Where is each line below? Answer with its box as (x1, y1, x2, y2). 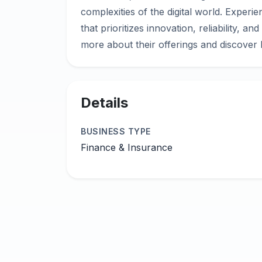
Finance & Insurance (81, 142, 173, 153)
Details (81, 94, 128, 111)
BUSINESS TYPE (81, 126, 151, 136)
